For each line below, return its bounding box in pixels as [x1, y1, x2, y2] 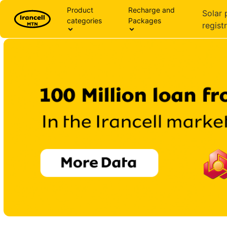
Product [67, 5, 93, 14]
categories [67, 16, 102, 25]
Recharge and [128, 5, 175, 14]
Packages [128, 16, 161, 25]
